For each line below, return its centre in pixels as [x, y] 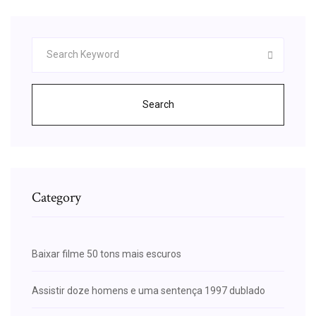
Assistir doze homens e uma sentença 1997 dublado [148, 290]
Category [56, 197]
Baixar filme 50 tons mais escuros [107, 254]
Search [158, 104]
